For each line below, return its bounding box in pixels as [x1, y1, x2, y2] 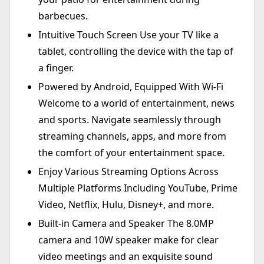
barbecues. [38, 9, 88, 23]
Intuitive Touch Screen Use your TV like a [38, 28, 219, 42]
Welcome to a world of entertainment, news [38, 97, 235, 110]
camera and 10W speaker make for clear [38, 233, 219, 247]
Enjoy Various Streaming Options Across [38, 165, 219, 179]
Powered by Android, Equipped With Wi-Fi [38, 80, 223, 94]
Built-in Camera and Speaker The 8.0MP [38, 217, 214, 230]
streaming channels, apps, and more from [38, 130, 226, 143]
